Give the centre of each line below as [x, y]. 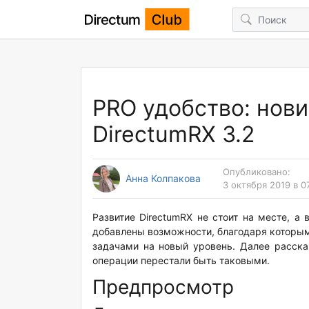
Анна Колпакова [163, 178]
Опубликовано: [257, 172]
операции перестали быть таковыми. [181, 260]
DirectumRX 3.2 [173, 134]
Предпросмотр [163, 287]
